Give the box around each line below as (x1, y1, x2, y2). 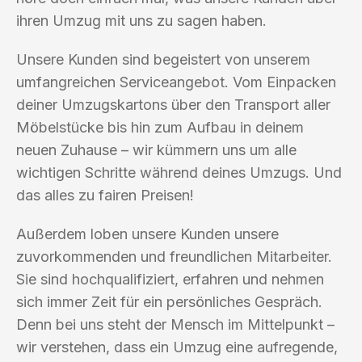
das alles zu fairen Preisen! (16, 186, 194, 204)
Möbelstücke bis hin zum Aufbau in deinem (16, 118, 304, 136)
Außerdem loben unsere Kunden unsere (16, 225, 279, 242)
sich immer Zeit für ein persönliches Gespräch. (16, 293, 322, 310)
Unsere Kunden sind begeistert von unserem (16, 50, 310, 68)
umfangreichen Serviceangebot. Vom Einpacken (16, 73, 336, 90)
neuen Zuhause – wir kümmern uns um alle (16, 141, 297, 158)
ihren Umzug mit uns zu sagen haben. (16, 11, 267, 29)
